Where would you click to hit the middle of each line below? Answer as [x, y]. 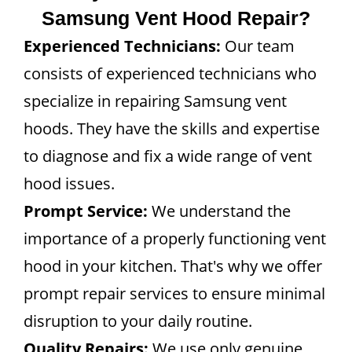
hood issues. [69, 183]
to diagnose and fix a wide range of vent [168, 156]
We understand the [219, 211]
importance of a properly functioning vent [175, 238]
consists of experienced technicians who [170, 73]
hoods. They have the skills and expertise [172, 128]
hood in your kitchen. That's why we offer [173, 266]
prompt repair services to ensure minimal [174, 293]
